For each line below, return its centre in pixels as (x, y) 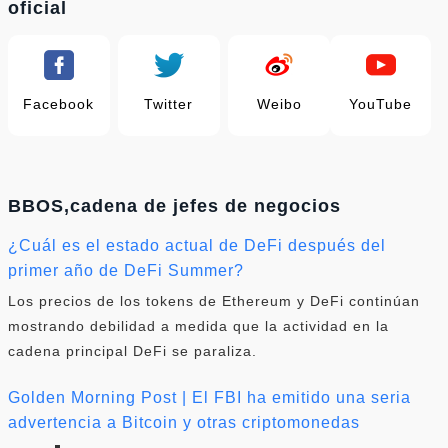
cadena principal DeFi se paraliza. (132, 350)
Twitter (169, 103)
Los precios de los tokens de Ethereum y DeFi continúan (214, 300)
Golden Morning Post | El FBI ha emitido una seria (209, 397)
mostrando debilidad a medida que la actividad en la (198, 325)
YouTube (381, 103)
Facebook (59, 103)
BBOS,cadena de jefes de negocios (174, 205)
